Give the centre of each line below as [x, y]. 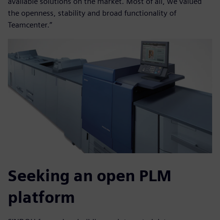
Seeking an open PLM [90, 176]
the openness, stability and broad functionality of [92, 13]
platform [41, 197]
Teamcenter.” [30, 25]
